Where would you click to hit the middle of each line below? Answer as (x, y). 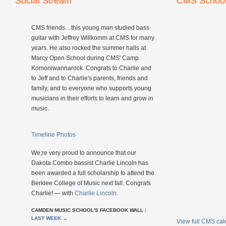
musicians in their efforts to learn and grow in (92, 98)
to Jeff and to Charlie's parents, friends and (90, 78)
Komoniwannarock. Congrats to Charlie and (91, 68)
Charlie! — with (53, 193)
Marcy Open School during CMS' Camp (85, 58)
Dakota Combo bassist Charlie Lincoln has (90, 163)
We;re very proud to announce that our (84, 153)
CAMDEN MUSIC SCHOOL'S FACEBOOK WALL (88, 210)
